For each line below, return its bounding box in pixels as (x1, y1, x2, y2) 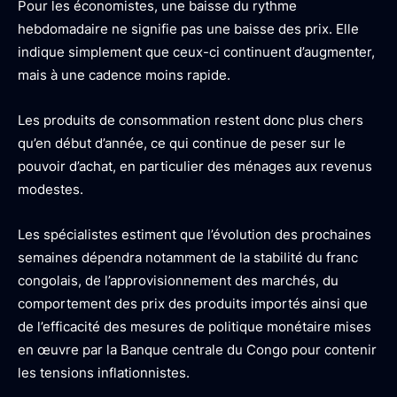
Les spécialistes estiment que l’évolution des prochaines (18, 226, 371, 243)
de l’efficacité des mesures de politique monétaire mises (18, 318, 371, 335)
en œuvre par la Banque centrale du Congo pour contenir (18, 341, 377, 358)
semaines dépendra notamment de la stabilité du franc (18, 249, 358, 266)
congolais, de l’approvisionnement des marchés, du (18, 272, 339, 289)
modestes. (18, 181, 83, 198)
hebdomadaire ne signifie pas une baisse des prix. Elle (18, 20, 359, 37)
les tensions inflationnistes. (18, 364, 190, 381)
